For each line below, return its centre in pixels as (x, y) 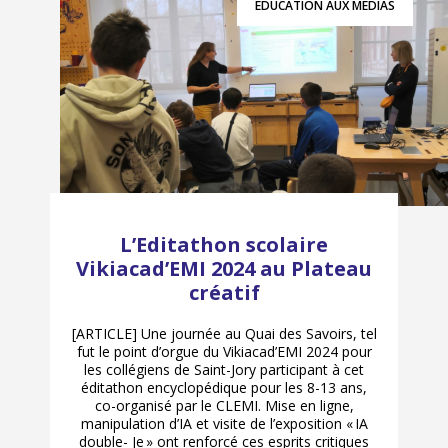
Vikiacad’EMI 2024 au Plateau (224, 268)
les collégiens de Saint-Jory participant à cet (224, 369)
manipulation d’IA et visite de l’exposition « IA (224, 423)
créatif (224, 292)
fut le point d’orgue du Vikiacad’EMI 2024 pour (224, 351)
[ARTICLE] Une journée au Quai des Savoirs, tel (224, 333)
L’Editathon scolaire (224, 244)
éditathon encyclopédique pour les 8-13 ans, (224, 387)
